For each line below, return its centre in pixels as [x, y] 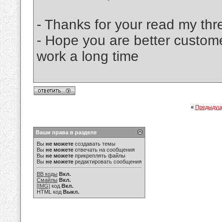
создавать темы [94, 144]
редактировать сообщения [108, 162]
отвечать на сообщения [104, 150]
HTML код [50, 192]
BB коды [47, 174]
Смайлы [47, 180]
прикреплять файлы [99, 156]
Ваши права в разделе [66, 132]
